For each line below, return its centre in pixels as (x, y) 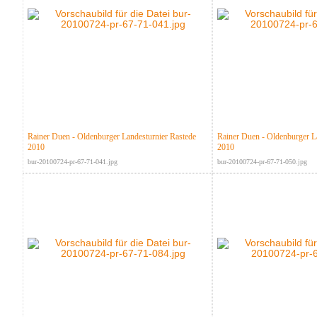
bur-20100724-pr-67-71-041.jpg (72, 162)
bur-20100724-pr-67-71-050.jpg (262, 162)
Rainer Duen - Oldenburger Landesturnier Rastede (111, 137)
